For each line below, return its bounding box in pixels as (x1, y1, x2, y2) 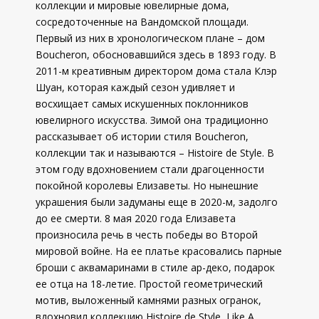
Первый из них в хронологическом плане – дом (36, 31, 265, 45)
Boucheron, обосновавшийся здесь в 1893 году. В (36, 48, 276, 61)
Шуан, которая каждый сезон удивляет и (36, 80, 235, 94)
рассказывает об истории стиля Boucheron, (36, 130, 249, 143)
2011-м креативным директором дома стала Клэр (36, 64, 277, 78)
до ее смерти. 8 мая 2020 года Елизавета (36, 211, 236, 225)
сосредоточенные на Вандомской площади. (36, 15, 249, 28)
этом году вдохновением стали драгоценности (36, 162, 264, 176)
